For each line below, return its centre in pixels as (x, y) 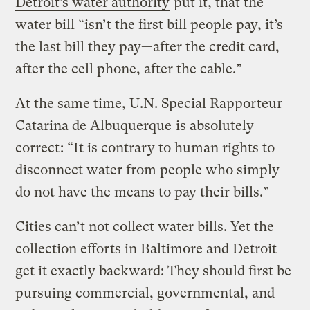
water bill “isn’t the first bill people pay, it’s (149, 25)
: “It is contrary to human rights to (168, 148)
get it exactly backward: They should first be (154, 271)
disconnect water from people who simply (148, 170)
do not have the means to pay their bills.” (143, 192)
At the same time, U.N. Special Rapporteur (149, 104)
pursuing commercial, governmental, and (145, 293)
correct (38, 148)
